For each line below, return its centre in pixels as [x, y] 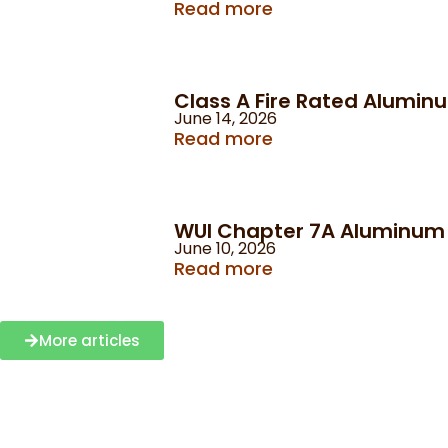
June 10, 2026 [225, 248]
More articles [89, 340]
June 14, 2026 [226, 118]
